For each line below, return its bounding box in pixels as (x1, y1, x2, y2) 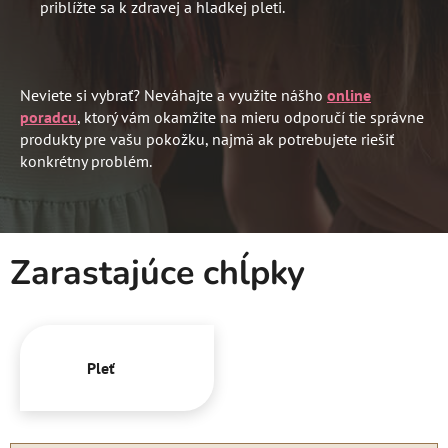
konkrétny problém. (20, 150, 152, 171)
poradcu (20, 106, 77, 127)
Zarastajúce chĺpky (10, 250, 305, 297)
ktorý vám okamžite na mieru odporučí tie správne (84, 106, 424, 127)
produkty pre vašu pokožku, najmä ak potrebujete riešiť (20, 128, 394, 149)
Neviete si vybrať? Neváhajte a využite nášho (20, 84, 327, 105)
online (327, 84, 371, 105)
